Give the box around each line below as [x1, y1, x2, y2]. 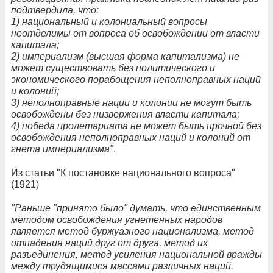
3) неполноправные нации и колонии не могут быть [11, 97, 252, 108]
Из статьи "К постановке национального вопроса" [11, 167, 235, 178]
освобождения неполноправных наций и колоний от [11, 132, 250, 143]
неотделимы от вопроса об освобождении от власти [11, 27, 260, 38]
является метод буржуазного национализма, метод [11, 225, 254, 236]
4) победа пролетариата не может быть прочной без [11, 120, 261, 131]
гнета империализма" [11, 143, 113, 154]
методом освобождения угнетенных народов [11, 214, 222, 225]
